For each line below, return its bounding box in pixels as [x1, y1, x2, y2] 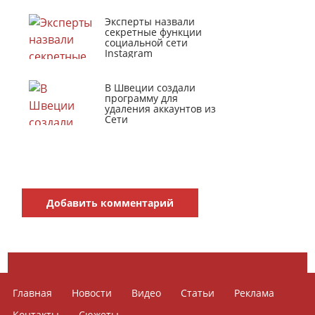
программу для [105, 91, 179, 105]
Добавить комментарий [46, 196, 174, 210]
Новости [72, 286, 112, 300]
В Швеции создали [105, 81, 196, 94]
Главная [13, 286, 53, 300]
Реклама [234, 286, 275, 300]
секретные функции [105, 25, 202, 39]
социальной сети [105, 36, 188, 49]
